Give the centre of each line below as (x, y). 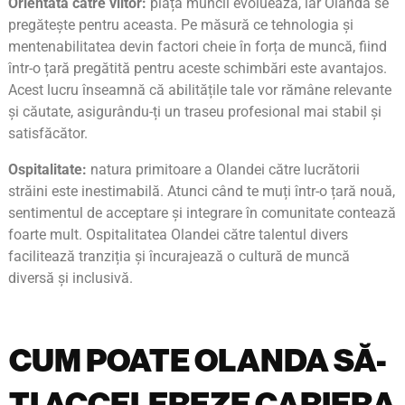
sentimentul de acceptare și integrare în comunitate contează (202, 213)
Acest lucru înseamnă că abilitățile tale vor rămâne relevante (200, 90)
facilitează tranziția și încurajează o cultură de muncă (179, 257)
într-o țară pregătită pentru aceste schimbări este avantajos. (198, 69)
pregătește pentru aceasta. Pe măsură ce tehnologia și (181, 25)
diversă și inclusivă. (71, 278)
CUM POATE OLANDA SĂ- (198, 361)
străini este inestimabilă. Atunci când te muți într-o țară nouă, (202, 192)
